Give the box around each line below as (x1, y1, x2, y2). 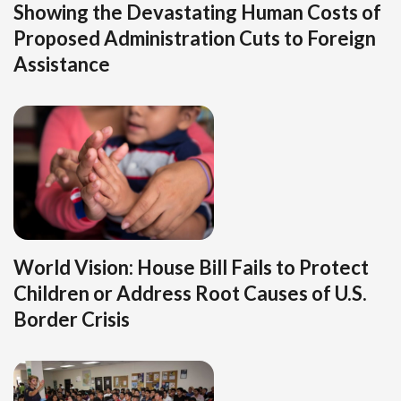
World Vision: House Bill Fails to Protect (13, 254, 369, 279)
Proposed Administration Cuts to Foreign (13, 26, 376, 51)
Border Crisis (13, 306, 130, 331)
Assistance (13, 52, 110, 77)
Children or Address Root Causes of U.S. (13, 280, 367, 305)
